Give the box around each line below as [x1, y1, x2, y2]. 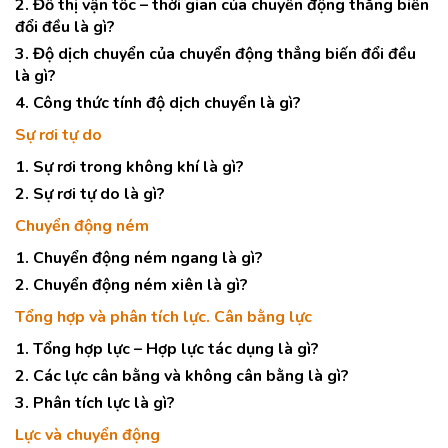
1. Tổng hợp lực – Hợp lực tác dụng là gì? [15, 338, 319, 360]
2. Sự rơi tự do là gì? [15, 183, 165, 205]
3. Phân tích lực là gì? [15, 392, 175, 414]
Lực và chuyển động [15, 424, 160, 446]
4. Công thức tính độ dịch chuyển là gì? [15, 92, 301, 114]
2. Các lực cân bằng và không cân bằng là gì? [15, 365, 349, 387]
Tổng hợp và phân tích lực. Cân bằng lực [15, 306, 312, 328]
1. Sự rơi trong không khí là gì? [15, 156, 244, 178]
